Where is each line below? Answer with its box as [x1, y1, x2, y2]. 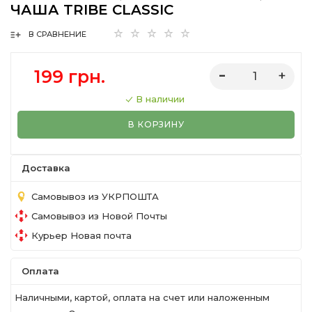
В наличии [136, 93, 185, 104]
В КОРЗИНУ [127, 119, 185, 130]
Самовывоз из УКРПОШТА [31, 190, 159, 202]
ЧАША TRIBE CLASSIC [10, 1, 173, 18]
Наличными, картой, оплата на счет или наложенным [15, 292, 270, 303]
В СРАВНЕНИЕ [29, 29, 86, 40]
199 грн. [34, 66, 105, 87]
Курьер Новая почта [31, 229, 132, 241]
